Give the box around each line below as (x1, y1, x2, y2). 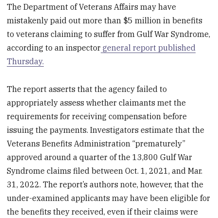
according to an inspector (7, 43, 101, 53)
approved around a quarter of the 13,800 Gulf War (7, 152, 193, 163)
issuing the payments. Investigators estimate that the (7, 125, 205, 135)
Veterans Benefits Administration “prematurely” (7, 139, 186, 149)
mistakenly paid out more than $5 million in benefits (7, 16, 203, 26)
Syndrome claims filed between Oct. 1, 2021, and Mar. (7, 166, 203, 176)
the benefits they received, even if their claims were (7, 207, 199, 217)
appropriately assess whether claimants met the (7, 98, 186, 108)
